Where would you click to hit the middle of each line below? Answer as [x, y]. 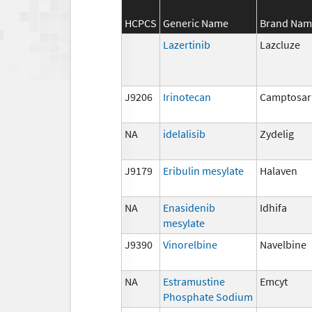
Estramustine [194, 281]
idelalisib [184, 133]
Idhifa [273, 207]
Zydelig [277, 133]
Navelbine [283, 244]
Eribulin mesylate [203, 170]
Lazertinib [187, 44]
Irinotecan [187, 96]
